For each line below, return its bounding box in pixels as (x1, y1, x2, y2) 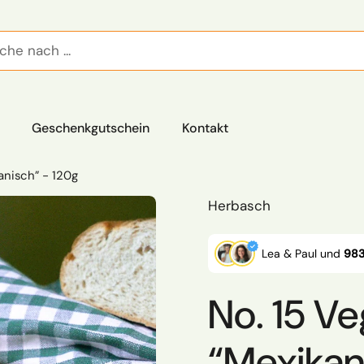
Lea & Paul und (262, 246, 344, 261)
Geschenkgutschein (32, 119, 149, 136)
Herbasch (208, 197, 271, 214)
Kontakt (182, 119, 228, 136)
